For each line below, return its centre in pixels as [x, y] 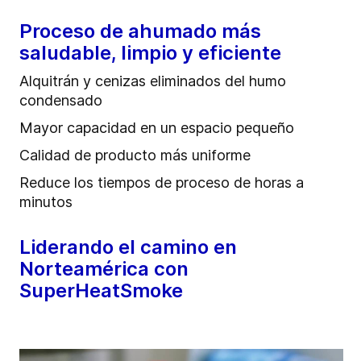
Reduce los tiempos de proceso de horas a [162, 183]
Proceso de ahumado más [140, 31]
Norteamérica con [104, 269]
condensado [61, 101]
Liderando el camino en [128, 247]
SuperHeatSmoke [101, 291]
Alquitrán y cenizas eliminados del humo [153, 81]
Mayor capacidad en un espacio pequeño [157, 128]
